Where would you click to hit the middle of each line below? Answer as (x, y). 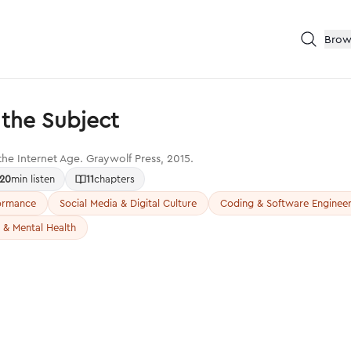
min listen (33, 179)
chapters (114, 179)
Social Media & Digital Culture (128, 203)
